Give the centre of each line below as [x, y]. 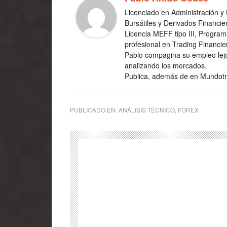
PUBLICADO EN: [94, 110]
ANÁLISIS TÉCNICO [147, 110]
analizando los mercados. [166, 66]
